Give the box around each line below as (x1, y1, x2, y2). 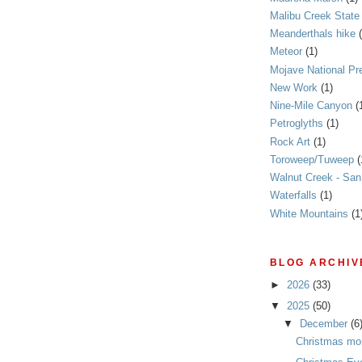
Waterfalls (270, 189, 317, 202)
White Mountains (270, 207, 348, 220)
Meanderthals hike (270, 27, 356, 40)
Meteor (270, 45, 302, 58)
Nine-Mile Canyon (270, 99, 352, 112)
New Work (270, 81, 318, 94)
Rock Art (270, 135, 310, 148)
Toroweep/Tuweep (270, 153, 354, 166)
